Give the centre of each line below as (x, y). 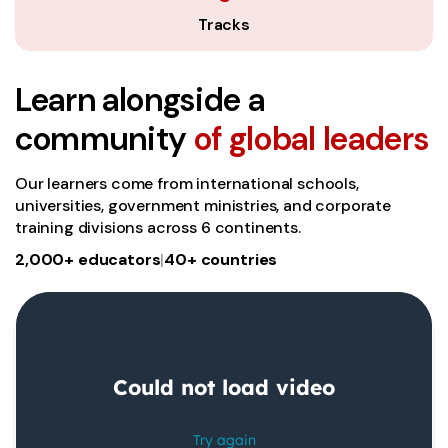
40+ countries (221, 260)
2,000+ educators (88, 260)
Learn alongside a (140, 99)
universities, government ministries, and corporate (203, 206)
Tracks (224, 24)
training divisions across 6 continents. (158, 228)
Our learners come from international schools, (187, 184)
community (104, 138)
